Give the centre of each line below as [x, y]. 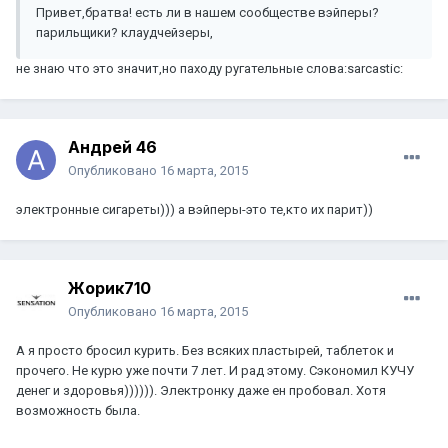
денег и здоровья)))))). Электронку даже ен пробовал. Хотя [201, 391]
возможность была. [78, 411]
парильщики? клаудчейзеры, [124, 33]
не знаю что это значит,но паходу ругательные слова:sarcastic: [209, 69]
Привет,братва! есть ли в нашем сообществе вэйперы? [207, 13]
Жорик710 [109, 288]
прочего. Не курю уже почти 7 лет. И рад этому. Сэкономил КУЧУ [215, 371]
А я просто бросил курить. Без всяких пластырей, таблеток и [205, 351]
